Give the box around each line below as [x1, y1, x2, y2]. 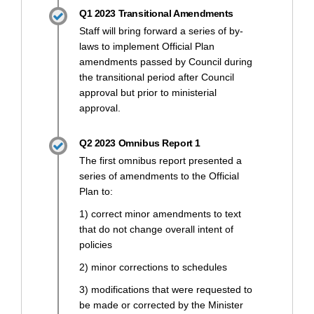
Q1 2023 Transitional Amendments [79, 7, 233, 19]
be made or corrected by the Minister [79, 299, 243, 310]
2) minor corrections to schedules [79, 261, 227, 273]
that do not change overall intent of [79, 223, 233, 235]
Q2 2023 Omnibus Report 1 [79, 137, 200, 149]
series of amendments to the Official [79, 170, 239, 182]
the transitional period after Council [79, 71, 234, 83]
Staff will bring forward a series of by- [79, 25, 243, 36]
